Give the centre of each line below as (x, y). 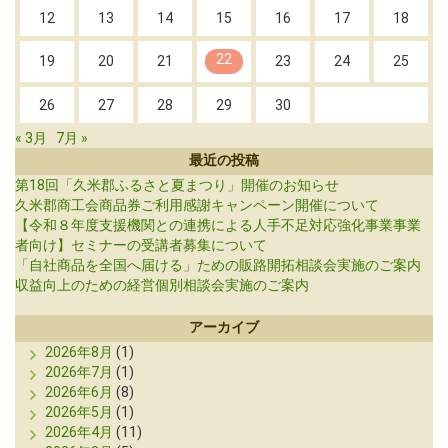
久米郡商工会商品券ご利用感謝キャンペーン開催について (197, 205)
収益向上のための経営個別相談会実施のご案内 (162, 285)
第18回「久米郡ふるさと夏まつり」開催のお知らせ (184, 185)
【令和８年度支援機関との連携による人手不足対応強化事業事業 (218, 225)
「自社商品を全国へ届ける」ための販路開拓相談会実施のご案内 (218, 265)
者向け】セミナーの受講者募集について (141, 245)
